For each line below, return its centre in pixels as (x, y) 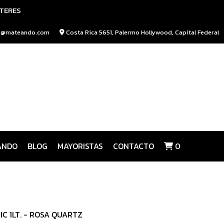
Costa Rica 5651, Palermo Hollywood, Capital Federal (142, 32)
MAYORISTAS (80, 146)
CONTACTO (133, 146)
